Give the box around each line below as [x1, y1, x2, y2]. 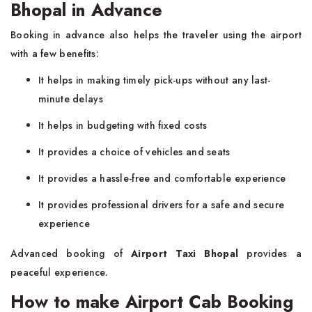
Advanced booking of [10, 247, 132, 260]
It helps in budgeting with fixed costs [38, 118, 208, 132]
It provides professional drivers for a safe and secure [38, 198, 285, 212]
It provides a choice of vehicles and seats [38, 145, 231, 159]
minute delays [38, 92, 103, 106]
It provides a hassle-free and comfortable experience [38, 171, 286, 185]
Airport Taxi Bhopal [131, 247, 239, 260]
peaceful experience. [10, 265, 109, 279]
